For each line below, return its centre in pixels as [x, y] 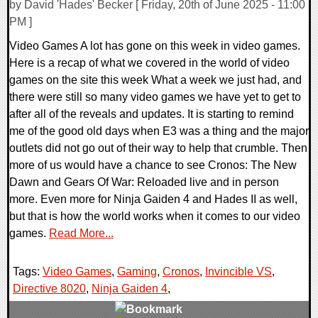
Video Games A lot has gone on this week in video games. [155, 46]
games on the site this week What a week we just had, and [155, 80]
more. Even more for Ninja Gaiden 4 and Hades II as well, [153, 199]
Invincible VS [238, 272]
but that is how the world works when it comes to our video [155, 216]
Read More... [81, 234]
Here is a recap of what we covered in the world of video [149, 63]
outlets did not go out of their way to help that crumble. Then [158, 148]
